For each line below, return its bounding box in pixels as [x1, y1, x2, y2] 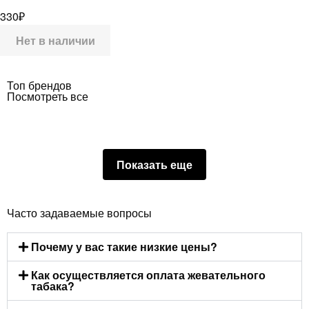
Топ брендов [7, 77, 72, 93]
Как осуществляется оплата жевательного [31, 266, 266, 283]
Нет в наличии [15, 32, 95, 48]
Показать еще [117, 156, 192, 172]
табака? [31, 277, 75, 294]
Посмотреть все [7, 88, 88, 104]
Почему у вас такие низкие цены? [31, 238, 218, 255]
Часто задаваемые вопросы [7, 204, 152, 221]
